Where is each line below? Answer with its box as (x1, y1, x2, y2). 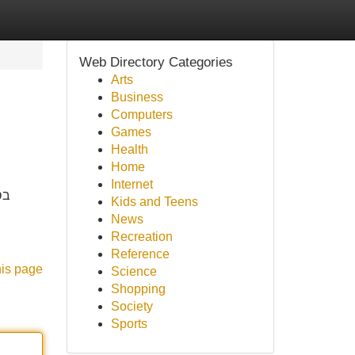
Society (110, 300, 153, 313)
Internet (110, 177, 153, 191)
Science (110, 265, 157, 278)
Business (110, 90, 163, 104)
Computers (110, 108, 173, 121)
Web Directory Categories (78, 54, 233, 70)
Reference (110, 247, 170, 261)
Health (110, 143, 148, 156)
